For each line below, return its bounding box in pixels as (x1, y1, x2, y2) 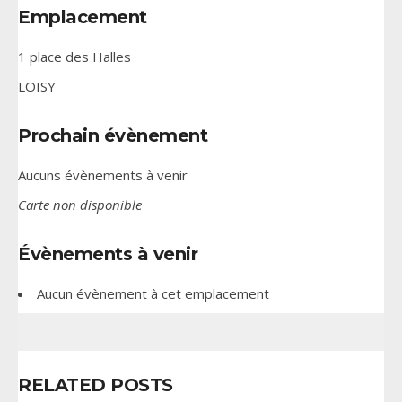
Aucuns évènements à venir (18, 166, 188, 185)
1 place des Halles (18, 48, 131, 66)
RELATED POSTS (18, 374, 173, 397)
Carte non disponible (18, 196, 142, 214)
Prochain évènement (18, 125, 207, 147)
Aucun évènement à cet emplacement (37, 284, 269, 303)
